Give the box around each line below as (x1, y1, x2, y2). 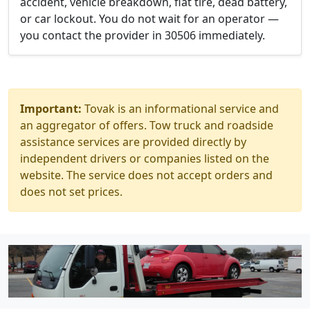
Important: (20, 101, 82, 116)
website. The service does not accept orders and (20, 167, 273, 183)
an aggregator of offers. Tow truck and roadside (20, 118, 273, 133)
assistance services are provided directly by (20, 134, 246, 149)
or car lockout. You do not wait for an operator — (20, 11, 279, 26)
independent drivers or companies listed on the (20, 151, 269, 166)
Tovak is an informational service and (82, 101, 279, 116)
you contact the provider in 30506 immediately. (20, 28, 265, 43)
